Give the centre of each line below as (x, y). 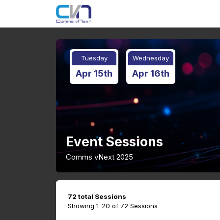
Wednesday (151, 58)
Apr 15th (94, 73)
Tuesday (94, 58)
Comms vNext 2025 (99, 157)
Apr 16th (151, 73)
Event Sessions (114, 142)
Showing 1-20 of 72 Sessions (113, 206)
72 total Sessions (97, 196)
